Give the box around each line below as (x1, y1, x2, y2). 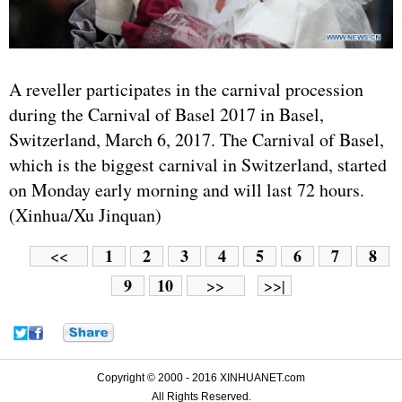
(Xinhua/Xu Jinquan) (9, 202, 162, 227)
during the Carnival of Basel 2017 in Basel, (9, 101, 324, 127)
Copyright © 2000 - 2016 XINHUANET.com (97, 371, 305, 384)
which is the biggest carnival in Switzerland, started (9, 152, 387, 177)
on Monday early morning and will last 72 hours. (9, 177, 364, 202)
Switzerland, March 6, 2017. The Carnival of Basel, (9, 127, 384, 152)
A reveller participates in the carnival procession (9, 76, 363, 101)
